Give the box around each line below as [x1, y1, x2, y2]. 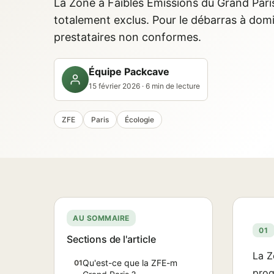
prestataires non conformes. [54, 31, 201, 43]
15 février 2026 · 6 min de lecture [89, 81, 200, 91]
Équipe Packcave [89, 65, 169, 78]
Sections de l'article [67, 233, 156, 245]
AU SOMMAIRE [73, 213, 130, 223]
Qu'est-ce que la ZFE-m [83, 257, 177, 268]
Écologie [125, 115, 154, 124]
